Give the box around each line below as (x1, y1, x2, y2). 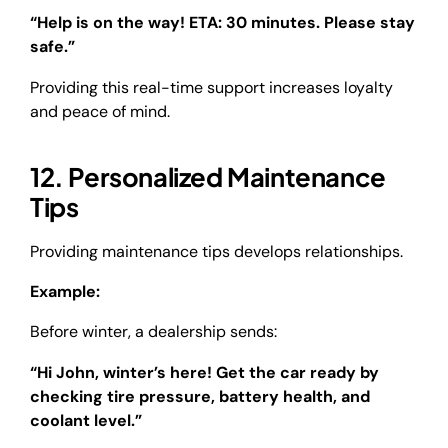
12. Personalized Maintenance (30, 159, 386, 193)
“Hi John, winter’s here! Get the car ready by (30, 361, 379, 383)
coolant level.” (30, 409, 142, 431)
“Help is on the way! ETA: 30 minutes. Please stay (30, 12, 415, 34)
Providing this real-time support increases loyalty (30, 76, 393, 98)
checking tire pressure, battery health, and (30, 385, 370, 407)
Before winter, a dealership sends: (30, 321, 277, 343)
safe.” (30, 36, 75, 58)
